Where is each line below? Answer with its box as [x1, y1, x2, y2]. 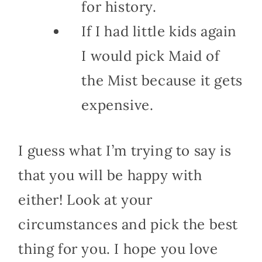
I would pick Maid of [81, 46, 220, 65]
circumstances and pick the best [18, 215, 238, 233]
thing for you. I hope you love [18, 239, 218, 258]
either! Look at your [18, 190, 153, 209]
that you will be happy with [18, 166, 202, 184]
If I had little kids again [81, 22, 237, 40]
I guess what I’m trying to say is [18, 141, 232, 160]
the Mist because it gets [81, 71, 243, 89]
